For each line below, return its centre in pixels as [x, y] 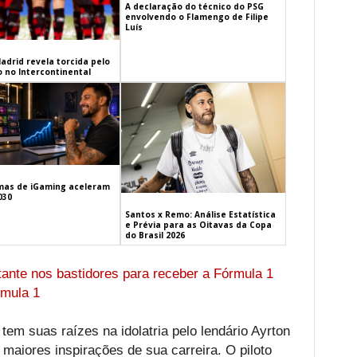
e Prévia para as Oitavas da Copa [199, 224]
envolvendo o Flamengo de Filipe [197, 17]
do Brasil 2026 [155, 235]
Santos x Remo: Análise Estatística [201, 214]
